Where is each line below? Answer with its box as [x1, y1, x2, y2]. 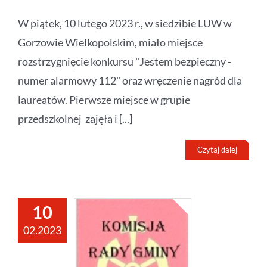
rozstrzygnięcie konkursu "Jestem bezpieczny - [18, 55, 231, 69]
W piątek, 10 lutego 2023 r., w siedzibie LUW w [18, 17, 232, 30]
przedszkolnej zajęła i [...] [18, 112, 132, 126]
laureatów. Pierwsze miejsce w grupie [18, 93, 190, 107]
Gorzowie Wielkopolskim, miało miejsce [18, 36, 203, 49]
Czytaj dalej [197, 145, 237, 155]
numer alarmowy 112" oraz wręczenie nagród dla [18, 74, 242, 88]
